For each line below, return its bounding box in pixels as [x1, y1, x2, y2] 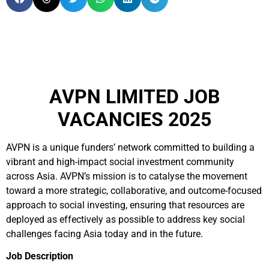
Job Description [6, 250, 73, 262]
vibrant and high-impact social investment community [6, 156, 234, 168]
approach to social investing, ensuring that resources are [6, 199, 244, 211]
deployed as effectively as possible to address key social [6, 214, 245, 225]
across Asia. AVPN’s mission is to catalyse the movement [6, 171, 247, 182]
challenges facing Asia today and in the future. [6, 228, 203, 240]
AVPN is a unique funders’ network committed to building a [6, 142, 255, 153]
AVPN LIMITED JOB [49, 85, 220, 108]
